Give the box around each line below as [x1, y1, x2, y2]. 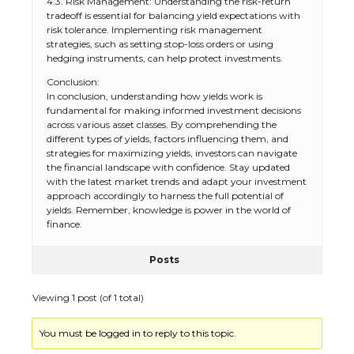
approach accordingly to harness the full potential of [47, 190, 284, 201]
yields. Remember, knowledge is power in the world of [47, 204, 291, 216]
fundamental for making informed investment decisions [47, 104, 301, 116]
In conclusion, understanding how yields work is [47, 90, 262, 102]
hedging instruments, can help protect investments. [47, 52, 283, 64]
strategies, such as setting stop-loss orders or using [47, 38, 273, 50]
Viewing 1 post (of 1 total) [32, 292, 144, 303]
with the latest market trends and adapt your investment [47, 175, 307, 187]
